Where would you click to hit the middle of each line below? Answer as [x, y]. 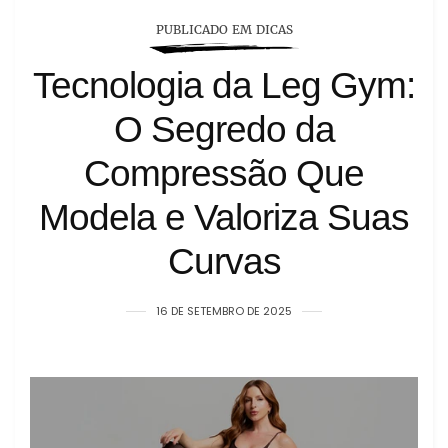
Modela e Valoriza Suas [224, 217]
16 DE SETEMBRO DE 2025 [224, 311]
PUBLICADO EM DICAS [224, 29]
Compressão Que [224, 173]
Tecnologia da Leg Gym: [224, 85]
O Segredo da [224, 129]
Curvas [224, 261]
